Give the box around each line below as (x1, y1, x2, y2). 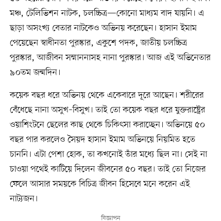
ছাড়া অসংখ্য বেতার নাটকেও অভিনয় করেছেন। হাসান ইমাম (9, 22, 197, 34)
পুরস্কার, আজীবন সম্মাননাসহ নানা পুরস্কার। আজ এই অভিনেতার (9, 51, 211, 64)
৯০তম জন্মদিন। (9, 66, 61, 78)
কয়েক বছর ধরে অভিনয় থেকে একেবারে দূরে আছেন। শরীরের (9, 89, 204, 101)
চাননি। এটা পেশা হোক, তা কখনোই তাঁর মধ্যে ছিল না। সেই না (9, 148, 207, 160)
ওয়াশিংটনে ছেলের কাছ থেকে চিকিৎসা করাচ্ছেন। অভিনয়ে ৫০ (9, 118, 205, 131)
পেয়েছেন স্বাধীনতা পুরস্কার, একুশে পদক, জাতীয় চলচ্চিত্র (9, 37, 187, 49)
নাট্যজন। (9, 192, 38, 205)
